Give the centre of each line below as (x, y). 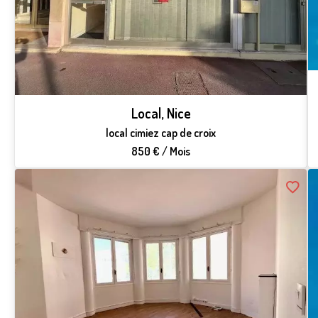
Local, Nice (161, 113)
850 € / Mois (161, 151)
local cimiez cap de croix (161, 132)
